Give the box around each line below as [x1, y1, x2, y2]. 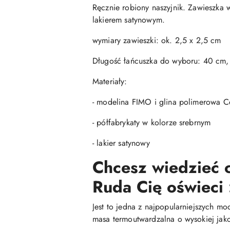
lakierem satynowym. [92, 14, 165, 26]
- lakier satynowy [92, 137, 150, 149]
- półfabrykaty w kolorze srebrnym [92, 117, 211, 128]
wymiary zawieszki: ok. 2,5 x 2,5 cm [92, 34, 221, 46]
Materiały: [92, 75, 127, 87]
